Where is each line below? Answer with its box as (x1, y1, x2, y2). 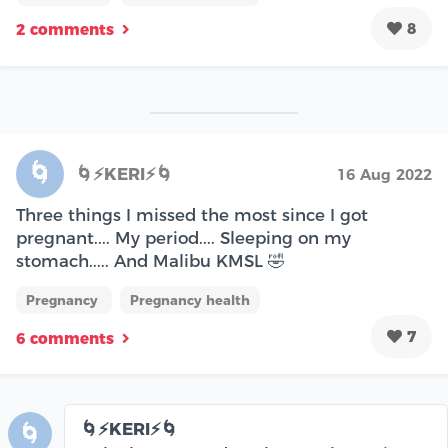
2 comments (16, 20, 114, 40)
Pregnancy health (130, 292, 250, 309)
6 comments (16, 328, 114, 348)
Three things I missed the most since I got (16, 205, 368, 226)
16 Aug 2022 (337, 165, 432, 185)
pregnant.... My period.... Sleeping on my (16, 228, 351, 249)
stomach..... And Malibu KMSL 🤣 (16, 251, 285, 272)
